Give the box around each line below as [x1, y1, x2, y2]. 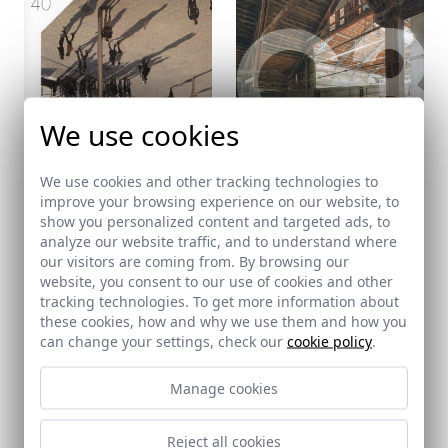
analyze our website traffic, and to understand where [40, 231, 397, 251]
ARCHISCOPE [24, 240, 121, 262]
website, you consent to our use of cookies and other [40, 271, 393, 291]
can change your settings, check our [40, 331, 287, 351]
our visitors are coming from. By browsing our [40, 251, 349, 271]
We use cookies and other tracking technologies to [40, 171, 378, 191]
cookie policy [287, 331, 372, 351]
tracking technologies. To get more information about [40, 291, 399, 311]
